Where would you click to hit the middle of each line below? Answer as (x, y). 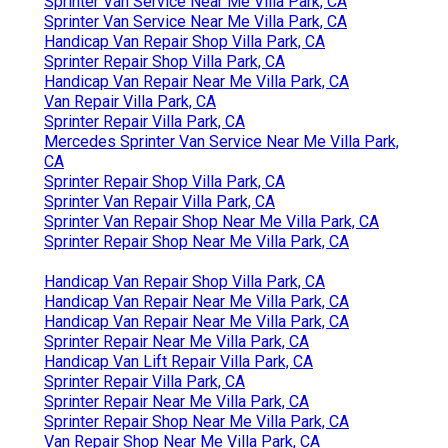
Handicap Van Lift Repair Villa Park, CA (178, 361)
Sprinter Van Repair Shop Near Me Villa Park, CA (211, 221)
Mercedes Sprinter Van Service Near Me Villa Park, (221, 141)
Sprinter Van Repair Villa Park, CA (159, 201)
